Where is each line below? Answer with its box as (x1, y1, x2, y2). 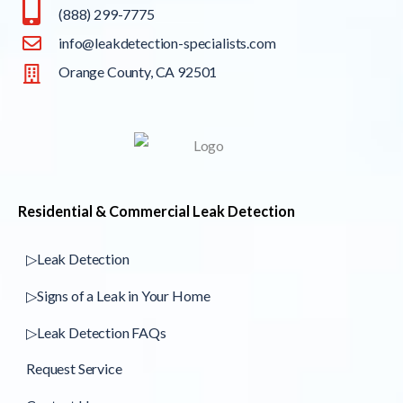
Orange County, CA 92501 (58, 62, 218, 80)
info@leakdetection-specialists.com (58, 33, 276, 51)
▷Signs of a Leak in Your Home (26, 286, 210, 304)
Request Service (26, 360, 122, 378)
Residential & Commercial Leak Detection (18, 202, 295, 220)
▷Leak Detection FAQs (26, 323, 166, 341)
